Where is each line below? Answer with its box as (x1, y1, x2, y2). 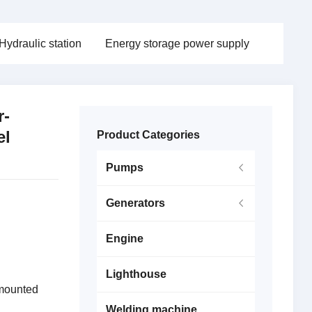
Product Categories (96, 129, 200, 141)
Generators (105, 197, 165, 209)
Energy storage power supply (104, 38, 249, 49)
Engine (105, 233, 143, 244)
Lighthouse (105, 268, 166, 280)
